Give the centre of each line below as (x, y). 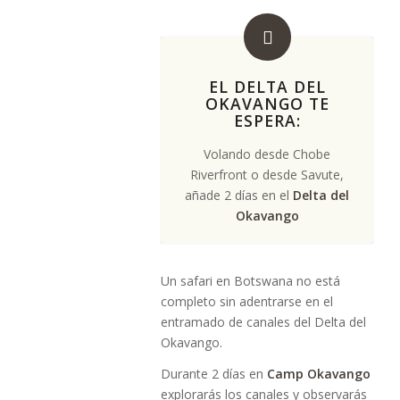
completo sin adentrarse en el (247, 301)
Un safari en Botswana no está (250, 281)
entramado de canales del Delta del (263, 322)
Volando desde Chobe (267, 154)
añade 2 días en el (239, 195)
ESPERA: (267, 121)
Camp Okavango (319, 373)
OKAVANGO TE (267, 104)
